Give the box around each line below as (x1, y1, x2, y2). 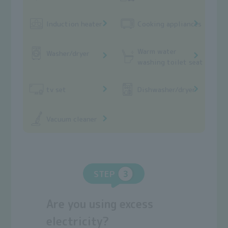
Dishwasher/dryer (137, 84, 196, 94)
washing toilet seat (137, 56, 204, 67)
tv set (46, 84, 66, 94)
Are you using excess (46, 196, 154, 212)
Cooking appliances (137, 18, 202, 28)
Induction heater (46, 18, 102, 28)
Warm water (137, 46, 177, 56)
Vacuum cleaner (46, 113, 97, 124)
